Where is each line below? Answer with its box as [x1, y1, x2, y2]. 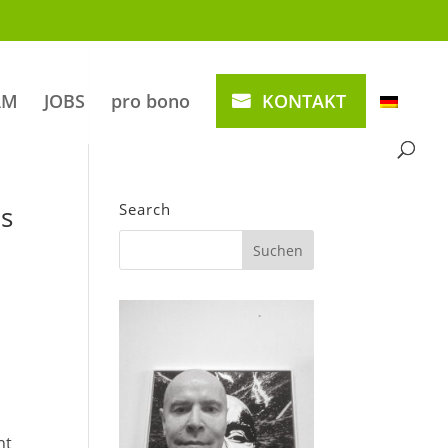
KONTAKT [262, 89, 346, 113]
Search [119, 199, 172, 219]
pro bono [111, 89, 190, 113]
